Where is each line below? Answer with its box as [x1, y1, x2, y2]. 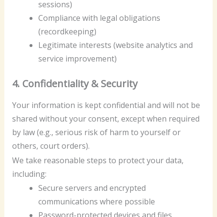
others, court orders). [12, 140, 90, 151]
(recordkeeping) [38, 26, 96, 37]
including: [12, 168, 46, 179]
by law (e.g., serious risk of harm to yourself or [12, 126, 181, 138]
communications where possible [38, 196, 155, 207]
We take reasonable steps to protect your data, [12, 155, 184, 166]
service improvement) [38, 53, 117, 64]
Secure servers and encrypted [38, 183, 146, 194]
